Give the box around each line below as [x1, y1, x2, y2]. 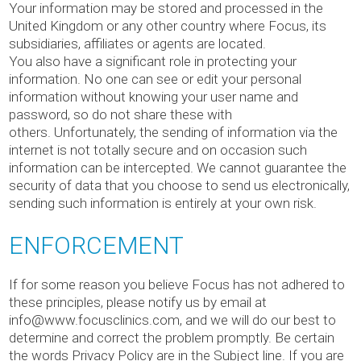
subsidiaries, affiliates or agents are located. [9, 35, 266, 52]
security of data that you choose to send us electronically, [9, 177, 350, 194]
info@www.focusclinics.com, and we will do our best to [9, 312, 336, 329]
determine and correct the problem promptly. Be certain [9, 330, 334, 346]
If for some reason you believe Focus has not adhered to [9, 276, 345, 293]
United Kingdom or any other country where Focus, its [9, 18, 326, 35]
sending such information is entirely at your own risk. [9, 195, 317, 212]
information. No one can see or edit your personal [9, 71, 301, 88]
